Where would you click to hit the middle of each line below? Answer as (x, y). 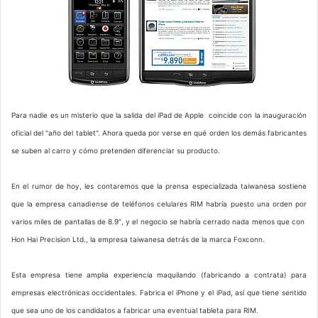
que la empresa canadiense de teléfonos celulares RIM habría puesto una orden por (159, 204)
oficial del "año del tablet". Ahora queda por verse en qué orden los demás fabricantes (159, 133)
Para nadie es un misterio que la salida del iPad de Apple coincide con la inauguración (159, 115)
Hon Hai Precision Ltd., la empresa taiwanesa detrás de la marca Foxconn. (138, 240)
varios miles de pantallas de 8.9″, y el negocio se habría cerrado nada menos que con (159, 222)
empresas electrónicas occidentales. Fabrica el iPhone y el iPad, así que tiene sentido (159, 293)
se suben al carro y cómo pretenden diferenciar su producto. (116, 151)
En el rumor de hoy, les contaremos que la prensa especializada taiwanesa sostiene (159, 186)
